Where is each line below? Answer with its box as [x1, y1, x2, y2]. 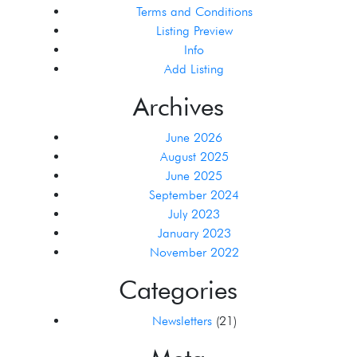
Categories [119, 274, 238, 305]
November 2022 [149, 245, 239, 260]
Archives [132, 91, 224, 122]
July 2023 [168, 206, 221, 222]
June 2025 [166, 168, 223, 183]
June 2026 [166, 130, 223, 145]
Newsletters [151, 313, 212, 328]
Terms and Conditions [135, 4, 253, 19]
